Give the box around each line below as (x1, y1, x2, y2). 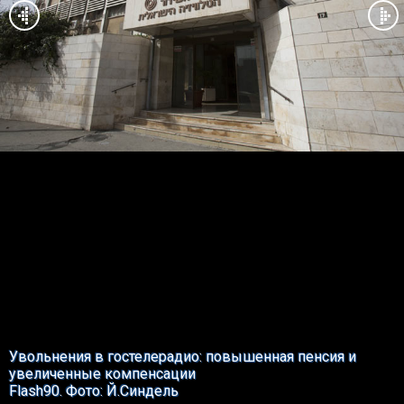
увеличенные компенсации (9, 365, 196, 382)
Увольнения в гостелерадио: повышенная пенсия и (9, 348, 356, 365)
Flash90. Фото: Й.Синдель (9, 382, 179, 399)
